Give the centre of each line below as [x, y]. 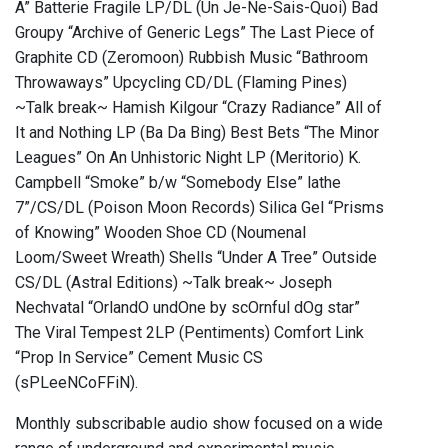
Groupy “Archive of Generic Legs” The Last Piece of [195, 33]
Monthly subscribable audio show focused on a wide [199, 424]
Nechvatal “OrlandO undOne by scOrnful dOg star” [187, 308]
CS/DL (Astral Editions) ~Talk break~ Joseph [173, 283]
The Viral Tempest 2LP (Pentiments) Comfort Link [189, 333]
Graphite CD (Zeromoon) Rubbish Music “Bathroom [191, 58]
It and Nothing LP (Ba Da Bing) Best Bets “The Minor [197, 133]
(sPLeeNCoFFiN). [76, 383]
